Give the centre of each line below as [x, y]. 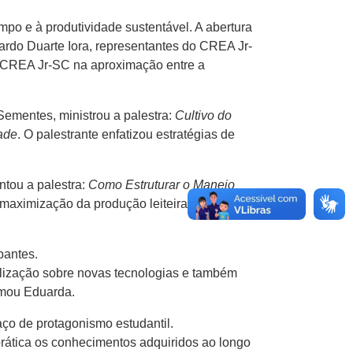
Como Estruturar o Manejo [162, 185]
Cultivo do [203, 116]
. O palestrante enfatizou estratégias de [126, 135]
